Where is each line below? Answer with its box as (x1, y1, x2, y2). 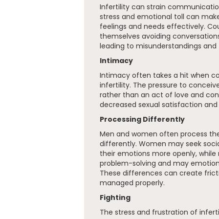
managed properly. (100, 178, 165, 188)
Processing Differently (100, 114, 185, 124)
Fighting (100, 193, 131, 202)
